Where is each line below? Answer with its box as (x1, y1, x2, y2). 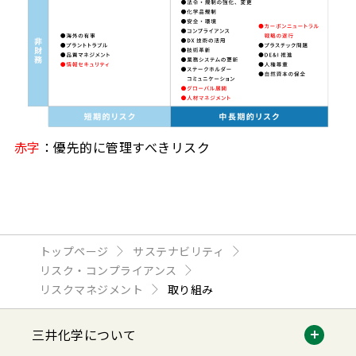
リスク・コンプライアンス (40, 262, 177, 279)
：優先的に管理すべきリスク (40, 137, 211, 157)
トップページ (40, 243, 109, 260)
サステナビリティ (133, 243, 225, 260)
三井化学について (32, 325, 137, 345)
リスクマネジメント (40, 281, 144, 298)
